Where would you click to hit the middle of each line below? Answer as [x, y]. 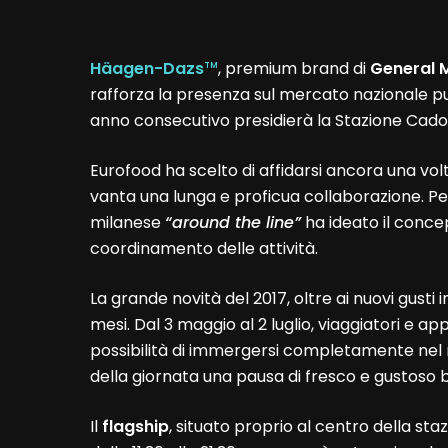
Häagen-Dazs [147, 69]
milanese [128, 223]
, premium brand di [294, 69]
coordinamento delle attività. [204, 249]
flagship [136, 427]
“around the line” [233, 223]
